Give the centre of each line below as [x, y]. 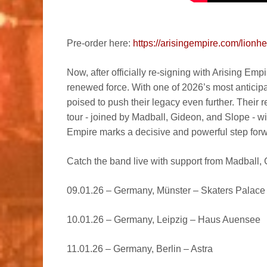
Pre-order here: [100, 43]
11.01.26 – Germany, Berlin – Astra [140, 249]
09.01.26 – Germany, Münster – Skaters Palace [166, 190]
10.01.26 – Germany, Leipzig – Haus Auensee [164, 219]
